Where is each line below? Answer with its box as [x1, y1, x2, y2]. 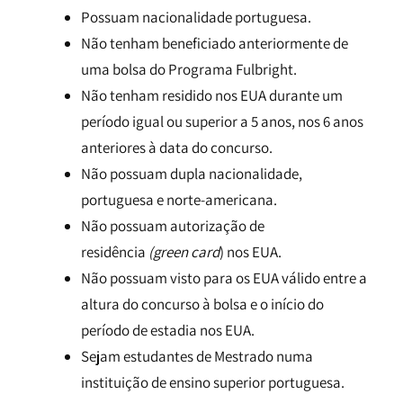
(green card [148, 242, 219, 262]
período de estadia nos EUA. [81, 320, 255, 340]
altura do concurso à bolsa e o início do [81, 294, 324, 314]
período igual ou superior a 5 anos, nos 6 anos [81, 112, 363, 131]
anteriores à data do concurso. [81, 138, 273, 157]
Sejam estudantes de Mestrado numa [81, 346, 313, 366]
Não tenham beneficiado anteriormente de [81, 33, 348, 53]
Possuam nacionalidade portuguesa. [81, 7, 311, 27]
